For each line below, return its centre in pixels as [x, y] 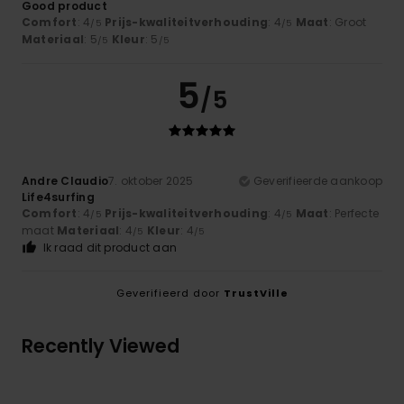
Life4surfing [58, 197]
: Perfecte [353, 214]
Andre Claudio [65, 181]
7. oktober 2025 [151, 181]
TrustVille [256, 294]
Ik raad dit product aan [110, 248]
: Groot [348, 23]
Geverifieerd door [170, 294]
